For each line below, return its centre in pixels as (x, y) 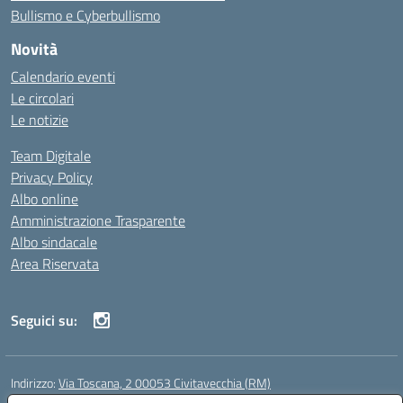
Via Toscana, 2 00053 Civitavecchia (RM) (165, 383)
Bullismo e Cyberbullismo (85, 15)
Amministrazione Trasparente (98, 220)
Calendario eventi (63, 76)
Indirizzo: (35, 383)
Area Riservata (55, 264)
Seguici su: (44, 320)
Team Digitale (51, 156)
